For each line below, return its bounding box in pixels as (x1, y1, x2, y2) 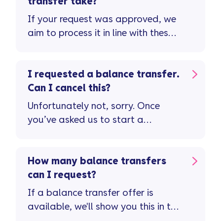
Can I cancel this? (28, 83, 110, 93)
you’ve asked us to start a (28, 115, 144, 125)
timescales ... (28, 42, 82, 52)
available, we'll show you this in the (28, 202, 181, 212)
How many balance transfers (28, 156, 166, 166)
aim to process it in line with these (28, 28, 173, 38)
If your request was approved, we (28, 14, 176, 24)
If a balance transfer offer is (28, 188, 153, 198)
